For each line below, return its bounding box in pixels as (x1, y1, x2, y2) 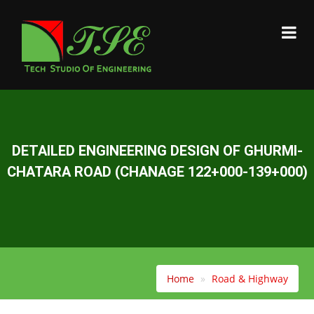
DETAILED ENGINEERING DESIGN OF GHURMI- (11, 142, 303, 159)
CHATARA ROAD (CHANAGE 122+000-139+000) (6, 163, 308, 180)
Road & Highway (211, 272, 288, 285)
